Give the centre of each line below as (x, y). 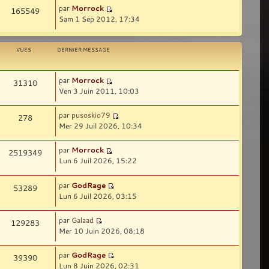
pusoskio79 (91, 115)
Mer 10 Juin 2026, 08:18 (102, 230)
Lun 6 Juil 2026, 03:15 (98, 195)
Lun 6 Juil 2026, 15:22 (98, 161)
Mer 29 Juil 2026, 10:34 (101, 126)
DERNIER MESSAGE (84, 50)
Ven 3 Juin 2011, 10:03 (99, 91)
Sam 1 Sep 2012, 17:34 (100, 19)
